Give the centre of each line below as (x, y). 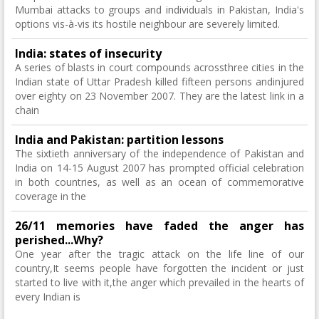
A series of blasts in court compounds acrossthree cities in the (159, 67)
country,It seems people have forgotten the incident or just (159, 268)
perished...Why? (59, 240)
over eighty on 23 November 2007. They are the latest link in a (159, 96)
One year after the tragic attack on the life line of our (159, 254)
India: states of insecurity (88, 53)
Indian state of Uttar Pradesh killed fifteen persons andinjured (159, 82)
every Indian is (48, 297)
